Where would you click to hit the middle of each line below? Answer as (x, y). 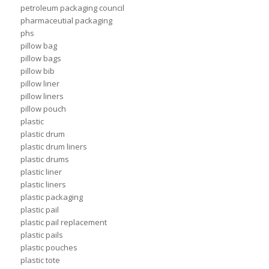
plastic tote (40, 260)
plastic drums (44, 159)
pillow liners (42, 96)
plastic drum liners (53, 147)
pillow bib (37, 71)
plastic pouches (49, 248)
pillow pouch (43, 109)
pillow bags (41, 59)
